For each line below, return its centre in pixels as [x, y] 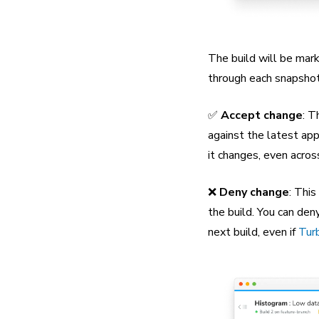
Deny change [254, 193]
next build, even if [253, 232]
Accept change [262, 116]
